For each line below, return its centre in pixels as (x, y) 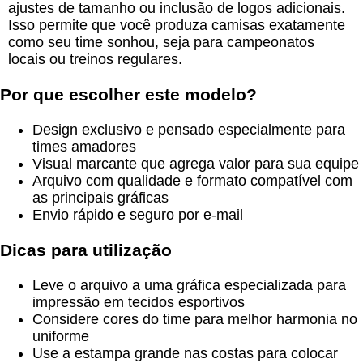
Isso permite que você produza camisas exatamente (177, 25)
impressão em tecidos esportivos (139, 303)
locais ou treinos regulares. (95, 59)
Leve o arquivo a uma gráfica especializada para (189, 286)
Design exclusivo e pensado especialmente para (189, 130)
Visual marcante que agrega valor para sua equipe (196, 164)
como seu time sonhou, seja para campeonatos (161, 42)
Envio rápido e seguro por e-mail (138, 215)
